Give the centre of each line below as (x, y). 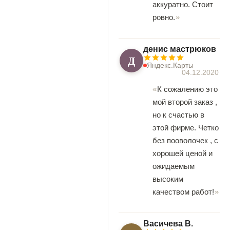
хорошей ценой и (183, 153)
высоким (168, 179)
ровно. (164, 17)
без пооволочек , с (185, 140)
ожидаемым (174, 166)
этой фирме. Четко (186, 128)
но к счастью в (178, 115)
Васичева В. (168, 224)
